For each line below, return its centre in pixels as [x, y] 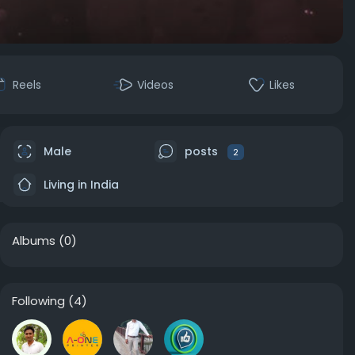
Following [38, 301]
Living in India [80, 184]
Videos [155, 85]
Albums [34, 240]
